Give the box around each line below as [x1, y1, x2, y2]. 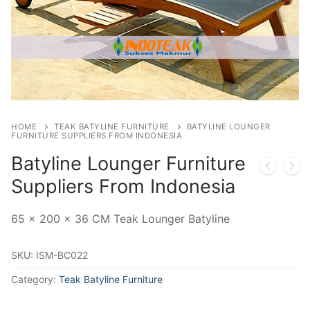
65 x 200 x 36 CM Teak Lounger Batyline [11, 211, 230, 226]
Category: [11, 273, 59, 286]
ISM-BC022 [36, 249, 88, 262]
